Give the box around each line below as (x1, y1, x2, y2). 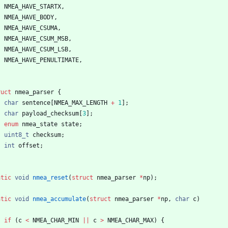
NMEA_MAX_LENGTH (54, 99, 107, 106)
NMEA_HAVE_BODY (4, 13, 54, 21)
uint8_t (4, 131, 29, 138)
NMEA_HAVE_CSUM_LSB (4, 45, 68, 53)
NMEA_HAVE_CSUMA (4, 24, 58, 32)
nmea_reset (33, 174, 68, 181)
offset (18, 141, 40, 149)
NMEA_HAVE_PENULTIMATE (4, 56, 79, 64)
